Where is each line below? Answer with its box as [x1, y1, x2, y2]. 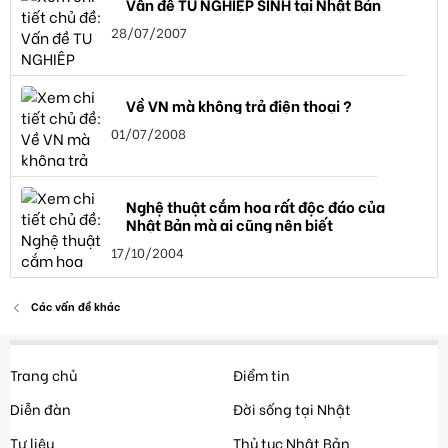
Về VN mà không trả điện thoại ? [126, 94, 352, 117]
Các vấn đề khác [30, 298, 120, 315]
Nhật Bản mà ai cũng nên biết [126, 213, 333, 236]
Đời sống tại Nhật [232, 398, 351, 420]
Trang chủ [10, 364, 77, 386]
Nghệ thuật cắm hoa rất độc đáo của [126, 195, 385, 218]
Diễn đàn [10, 398, 71, 420]
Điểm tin [232, 364, 290, 386]
